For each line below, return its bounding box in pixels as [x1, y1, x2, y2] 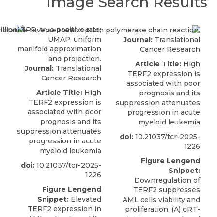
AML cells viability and [123, 195, 200, 204]
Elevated [69, 195, 101, 204]
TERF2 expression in [28, 204, 101, 214]
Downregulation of [134, 176, 200, 185]
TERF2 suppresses [133, 186, 200, 195]
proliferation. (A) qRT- [125, 205, 200, 214]
